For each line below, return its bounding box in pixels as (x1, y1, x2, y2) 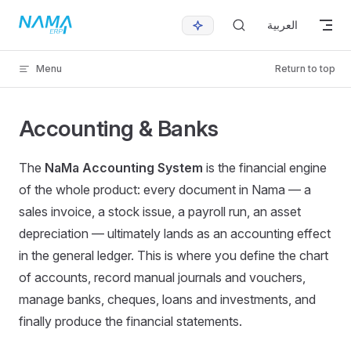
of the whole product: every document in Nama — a (19, 182, 311, 197)
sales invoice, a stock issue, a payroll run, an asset (19, 204, 301, 219)
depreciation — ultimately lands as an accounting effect (19, 226, 331, 241)
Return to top (275, 63, 335, 74)
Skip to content (19, 16, 92, 27)
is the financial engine (203, 160, 327, 175)
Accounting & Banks (19, 115, 219, 142)
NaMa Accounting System (45, 160, 203, 175)
